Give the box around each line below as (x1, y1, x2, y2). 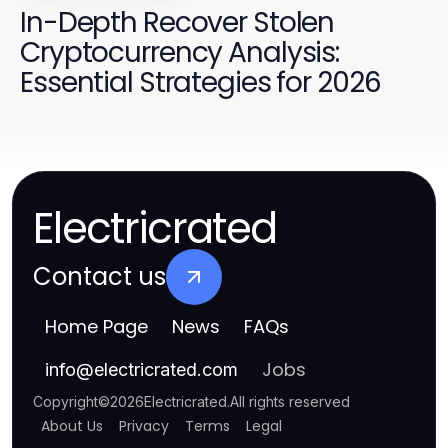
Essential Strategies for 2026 (20, 63, 381, 103)
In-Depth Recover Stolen (20, 3, 335, 43)
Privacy (119, 416, 169, 437)
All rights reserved (230, 393, 350, 411)
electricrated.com (94, 359, 238, 381)
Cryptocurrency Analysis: (20, 33, 340, 73)
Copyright (33, 393, 98, 411)
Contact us (33, 260, 166, 294)
